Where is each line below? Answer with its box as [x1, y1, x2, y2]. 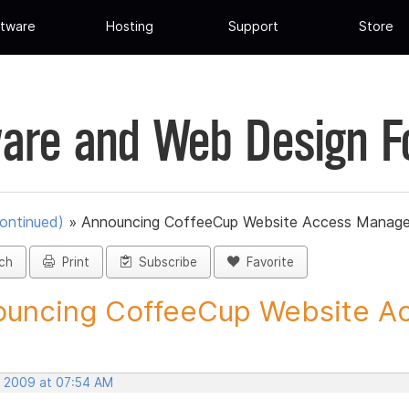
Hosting [106, 18, 154, 35]
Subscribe [131, 255, 197, 270]
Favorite [239, 255, 294, 270]
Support [227, 18, 278, 35]
